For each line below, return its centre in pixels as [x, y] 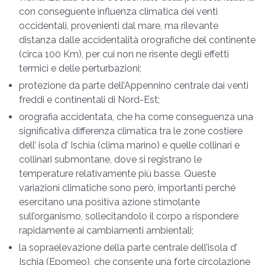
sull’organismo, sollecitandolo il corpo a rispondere [129, 216]
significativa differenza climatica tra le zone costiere [131, 131]
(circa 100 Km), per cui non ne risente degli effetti [124, 54]
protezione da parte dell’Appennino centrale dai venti [134, 85]
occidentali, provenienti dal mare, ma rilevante [119, 26]
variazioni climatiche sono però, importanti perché [127, 188]
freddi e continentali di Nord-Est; [89, 100]
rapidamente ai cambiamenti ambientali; [106, 230]
